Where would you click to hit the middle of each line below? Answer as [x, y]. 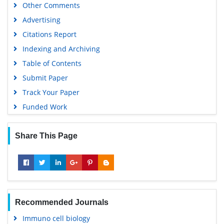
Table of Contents [52, 63]
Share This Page [46, 136]
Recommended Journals [61, 202]
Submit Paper [45, 78]
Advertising [41, 20]
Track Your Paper [51, 92]
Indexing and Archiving [61, 49]
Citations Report [49, 34]
